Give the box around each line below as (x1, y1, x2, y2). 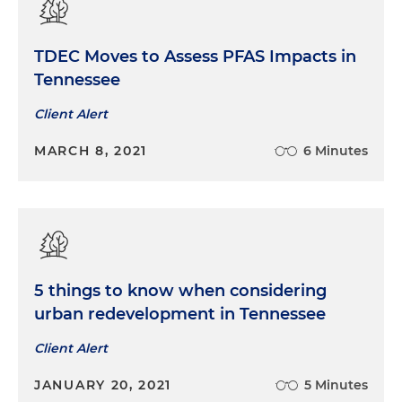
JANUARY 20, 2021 (34, 376, 172, 393)
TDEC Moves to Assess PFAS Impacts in (34, 46, 356, 66)
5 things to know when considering (34, 280, 327, 301)
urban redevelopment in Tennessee (34, 303, 326, 324)
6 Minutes (303, 142, 368, 159)
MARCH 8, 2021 (34, 142, 148, 159)
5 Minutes (304, 376, 368, 393)
